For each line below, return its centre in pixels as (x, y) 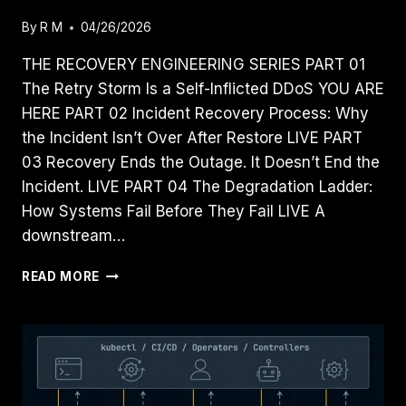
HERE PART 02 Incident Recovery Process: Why (195, 114)
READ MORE (61, 277)
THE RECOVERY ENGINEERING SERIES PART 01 (193, 65)
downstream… (73, 236)
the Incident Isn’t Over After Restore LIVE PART (192, 138)
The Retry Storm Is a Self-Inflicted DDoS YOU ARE (203, 89)
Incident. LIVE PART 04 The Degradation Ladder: (197, 187)
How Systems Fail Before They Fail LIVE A (174, 212)
